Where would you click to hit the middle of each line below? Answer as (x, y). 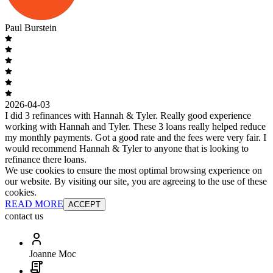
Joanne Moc (53, 253)
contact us (24, 216)
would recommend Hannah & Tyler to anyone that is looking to (127, 148)
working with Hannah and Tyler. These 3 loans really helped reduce (135, 126)
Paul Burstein (31, 27)
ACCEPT (84, 204)
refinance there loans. (46, 159)
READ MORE (34, 204)
